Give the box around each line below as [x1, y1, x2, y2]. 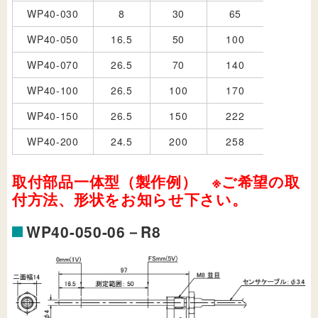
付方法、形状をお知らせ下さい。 [12, 187, 248, 209]
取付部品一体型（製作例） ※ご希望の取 [12, 170, 300, 192]
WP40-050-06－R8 [26, 220, 161, 242]
